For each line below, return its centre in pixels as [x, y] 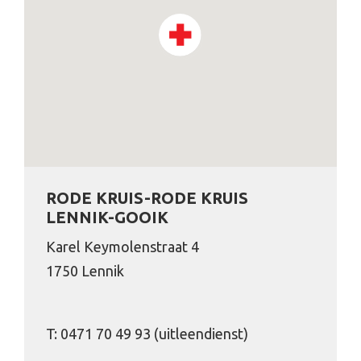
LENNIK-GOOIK [107, 217]
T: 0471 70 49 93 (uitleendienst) [147, 333]
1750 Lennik [85, 270]
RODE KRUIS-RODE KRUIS [147, 197]
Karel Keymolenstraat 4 [122, 246]
